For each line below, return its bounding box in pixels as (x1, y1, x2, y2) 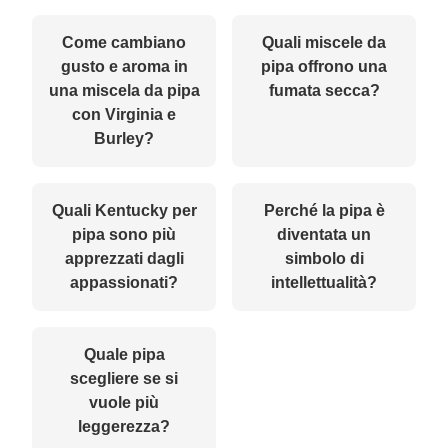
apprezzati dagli (64, 249, 184, 267)
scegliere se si (70, 369, 178, 387)
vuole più (89, 393, 159, 411)
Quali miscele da (262, 33, 386, 51)
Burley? (94, 129, 154, 147)
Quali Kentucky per (51, 201, 197, 219)
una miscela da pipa (48, 81, 200, 99)
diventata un (277, 225, 371, 243)
